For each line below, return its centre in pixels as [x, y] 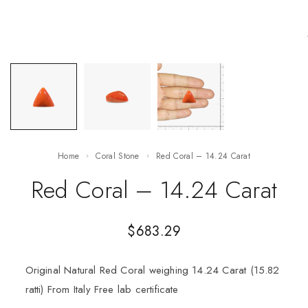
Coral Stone [120, 156]
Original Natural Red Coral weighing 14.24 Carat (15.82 [152, 270]
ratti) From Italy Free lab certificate [102, 289]
